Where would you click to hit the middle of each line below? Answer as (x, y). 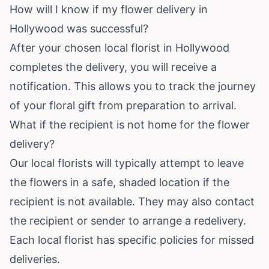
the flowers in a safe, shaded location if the (119, 182)
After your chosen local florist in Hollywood (119, 47)
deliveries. (35, 259)
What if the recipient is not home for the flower (130, 124)
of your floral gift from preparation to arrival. (123, 105)
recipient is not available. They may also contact (132, 201)
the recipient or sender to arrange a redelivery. (128, 220)
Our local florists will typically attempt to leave (127, 163)
